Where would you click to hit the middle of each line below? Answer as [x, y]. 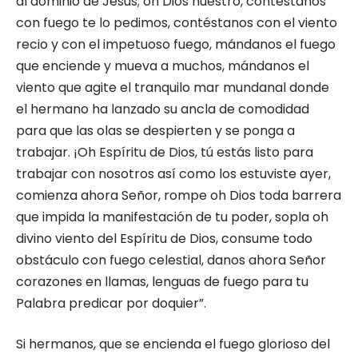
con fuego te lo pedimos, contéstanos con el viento [177, 23]
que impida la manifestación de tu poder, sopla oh [172, 217]
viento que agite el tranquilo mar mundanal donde [173, 88]
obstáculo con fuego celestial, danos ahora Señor [171, 260]
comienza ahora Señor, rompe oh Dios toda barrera [179, 195]
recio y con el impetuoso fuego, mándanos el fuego [176, 44]
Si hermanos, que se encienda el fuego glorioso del [173, 344]
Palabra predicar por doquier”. [111, 303]
